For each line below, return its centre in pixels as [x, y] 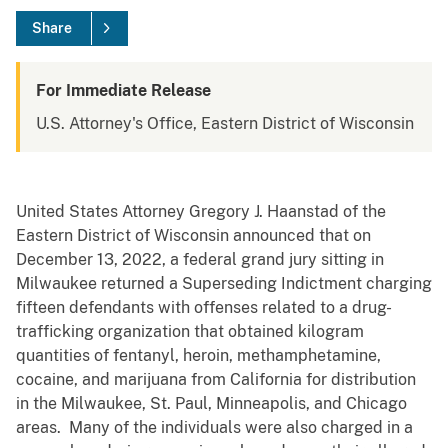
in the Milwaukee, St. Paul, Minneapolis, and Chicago [211, 404]
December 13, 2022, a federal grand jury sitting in [200, 260]
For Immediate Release [123, 91]
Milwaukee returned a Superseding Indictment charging [224, 284]
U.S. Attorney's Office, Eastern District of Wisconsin [225, 124]
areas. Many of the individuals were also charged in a [214, 428]
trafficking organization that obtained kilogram [190, 332]
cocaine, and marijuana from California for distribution [216, 380]
